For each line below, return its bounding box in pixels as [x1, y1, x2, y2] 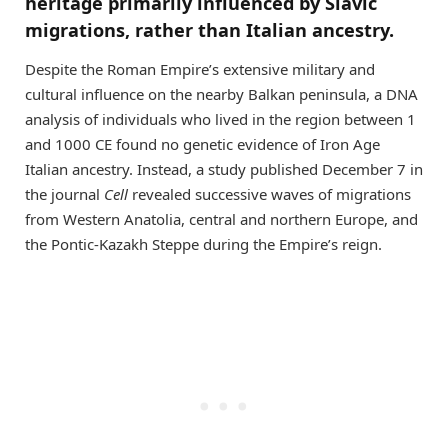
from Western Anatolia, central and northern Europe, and [25, 209, 418, 230]
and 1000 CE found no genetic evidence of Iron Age [25, 134, 380, 155]
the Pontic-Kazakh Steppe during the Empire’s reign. [25, 234, 382, 255]
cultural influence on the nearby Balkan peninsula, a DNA [25, 84, 418, 105]
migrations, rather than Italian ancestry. [25, 17, 394, 42]
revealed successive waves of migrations [128, 184, 411, 205]
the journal [25, 184, 104, 205]
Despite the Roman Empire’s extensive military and [25, 59, 375, 80]
